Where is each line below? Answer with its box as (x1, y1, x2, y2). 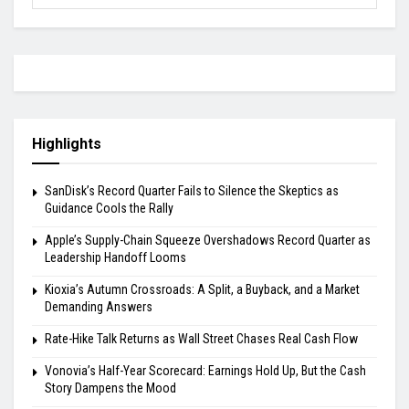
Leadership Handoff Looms (45, 249, 186, 265)
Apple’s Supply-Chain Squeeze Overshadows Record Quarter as (45, 232, 371, 247)
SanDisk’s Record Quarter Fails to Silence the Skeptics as (45, 183, 339, 198)
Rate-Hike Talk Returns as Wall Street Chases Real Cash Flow (45, 330, 358, 346)
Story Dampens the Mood (45, 380, 176, 395)
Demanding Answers (45, 299, 152, 314)
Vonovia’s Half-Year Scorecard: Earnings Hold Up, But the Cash (45, 362, 366, 378)
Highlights (32, 134, 101, 152)
